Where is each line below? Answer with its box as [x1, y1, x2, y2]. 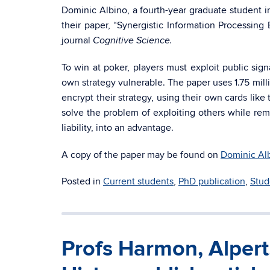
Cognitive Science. [93, 35, 172, 46]
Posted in [61, 175, 103, 187]
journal [61, 34, 93, 46]
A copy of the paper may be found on [61, 149, 221, 161]
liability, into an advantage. [61, 122, 174, 134]
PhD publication [178, 175, 245, 187]
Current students [103, 175, 174, 187]
